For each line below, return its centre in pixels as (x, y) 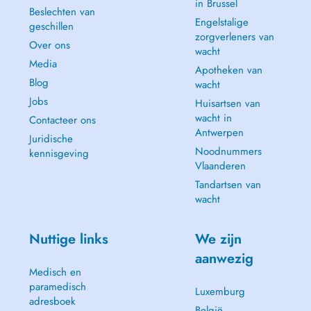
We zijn (218, 239)
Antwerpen (219, 133)
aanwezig (224, 259)
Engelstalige (221, 22)
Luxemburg (220, 292)
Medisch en (55, 272)
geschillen (51, 26)
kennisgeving (59, 153)
